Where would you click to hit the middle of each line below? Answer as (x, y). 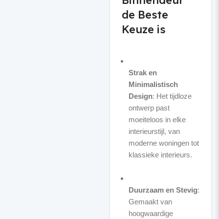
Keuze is (143, 29)
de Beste (145, 15)
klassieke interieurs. (160, 155)
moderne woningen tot (164, 143)
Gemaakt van (150, 202)
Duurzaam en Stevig (163, 190)
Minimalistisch (153, 84)
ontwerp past (149, 108)
